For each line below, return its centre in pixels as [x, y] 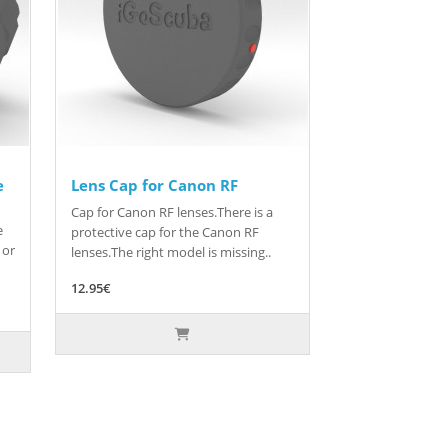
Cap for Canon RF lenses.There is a [172, 212]
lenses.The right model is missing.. [171, 252]
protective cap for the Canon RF [165, 232]
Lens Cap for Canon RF [154, 185]
